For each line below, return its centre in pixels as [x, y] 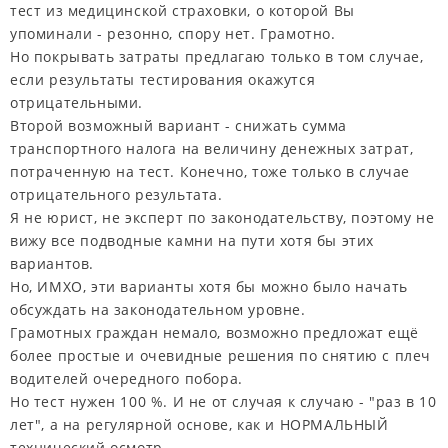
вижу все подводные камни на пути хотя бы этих [192, 241]
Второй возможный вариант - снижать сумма [179, 126]
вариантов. [52, 264]
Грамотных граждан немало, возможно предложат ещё [214, 333]
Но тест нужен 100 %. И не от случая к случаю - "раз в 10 [223, 402]
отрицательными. [76, 103]
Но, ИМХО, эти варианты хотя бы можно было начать [209, 287]
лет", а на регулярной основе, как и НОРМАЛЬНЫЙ [199, 425]
